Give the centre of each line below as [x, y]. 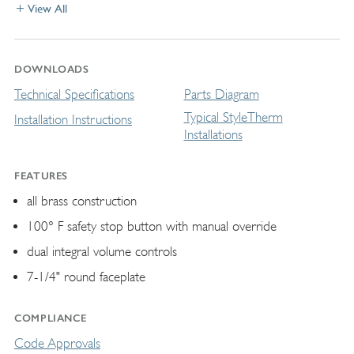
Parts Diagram [221, 94]
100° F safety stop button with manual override [151, 226]
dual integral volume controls [102, 251]
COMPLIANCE [50, 318]
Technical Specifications [74, 94]
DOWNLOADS [51, 69]
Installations [213, 134]
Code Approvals [57, 343]
